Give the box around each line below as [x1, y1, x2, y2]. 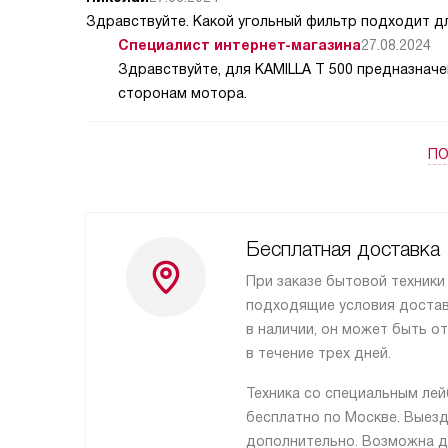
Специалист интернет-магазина [118, 37, 361, 53]
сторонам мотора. [118, 85, 247, 101]
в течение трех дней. [246, 345, 391, 361]
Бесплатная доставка [246, 238, 440, 260]
